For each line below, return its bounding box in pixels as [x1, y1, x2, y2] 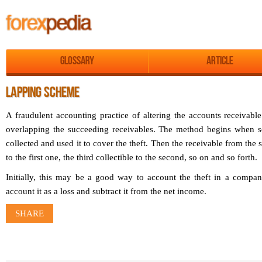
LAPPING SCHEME [6, 85, 80, 102]
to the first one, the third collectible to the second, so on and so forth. [6, 153, 257, 163]
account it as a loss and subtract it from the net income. [6, 187, 206, 196]
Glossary [60, 56, 95, 68]
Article [206, 56, 233, 68]
